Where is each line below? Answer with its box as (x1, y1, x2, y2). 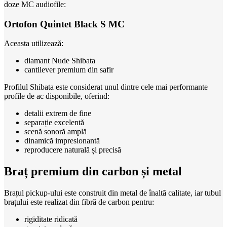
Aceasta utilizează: (4, 39, 63, 48)
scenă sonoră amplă (24, 127, 87, 136)
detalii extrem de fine (24, 109, 91, 118)
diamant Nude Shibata (24, 56, 95, 65)
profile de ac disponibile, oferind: (4, 92, 109, 101)
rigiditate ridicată (24, 215, 78, 224)
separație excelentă (24, 118, 84, 127)
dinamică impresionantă (24, 136, 100, 145)
